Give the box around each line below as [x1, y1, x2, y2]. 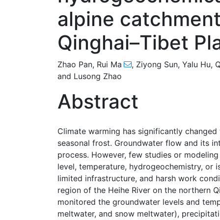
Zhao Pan [57, 59, 92, 69]
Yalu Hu [182, 59, 211, 69]
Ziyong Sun [136, 59, 178, 69]
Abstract [57, 89, 138, 113]
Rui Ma [97, 59, 122, 69]
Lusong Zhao [74, 71, 122, 81]
